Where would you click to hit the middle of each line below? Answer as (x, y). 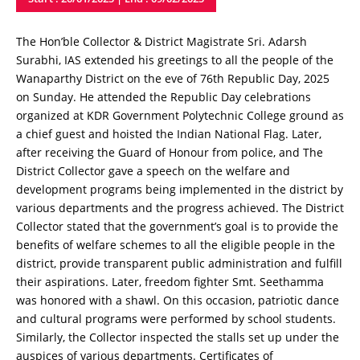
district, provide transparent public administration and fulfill (179, 263)
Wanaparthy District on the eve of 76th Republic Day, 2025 (172, 78)
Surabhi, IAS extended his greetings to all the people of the (174, 60)
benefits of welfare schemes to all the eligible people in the (175, 245)
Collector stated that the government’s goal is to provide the (177, 226)
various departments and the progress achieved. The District (180, 208)
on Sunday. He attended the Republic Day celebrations (163, 97)
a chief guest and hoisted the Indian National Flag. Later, (168, 134)
